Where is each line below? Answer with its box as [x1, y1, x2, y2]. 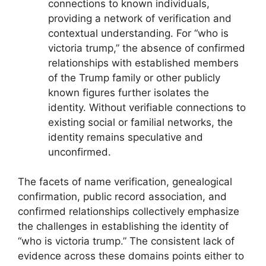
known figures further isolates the [48, 86, 209, 99]
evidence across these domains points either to [18, 250, 244, 262]
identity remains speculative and [48, 131, 203, 143]
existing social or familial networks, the [48, 116, 233, 128]
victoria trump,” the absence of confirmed [48, 42, 245, 54]
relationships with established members [48, 56, 239, 69]
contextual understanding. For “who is [48, 27, 229, 39]
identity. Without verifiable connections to [48, 101, 246, 113]
